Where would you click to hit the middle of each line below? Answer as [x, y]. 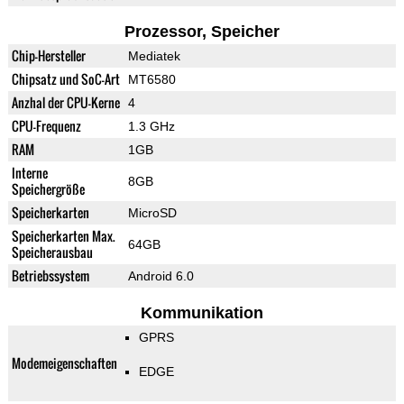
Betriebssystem [50, 276]
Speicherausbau [52, 252]
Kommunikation [202, 313]
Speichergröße [48, 189]
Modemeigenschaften [64, 363]
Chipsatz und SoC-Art [65, 79]
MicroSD [152, 213]
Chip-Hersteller [48, 56]
